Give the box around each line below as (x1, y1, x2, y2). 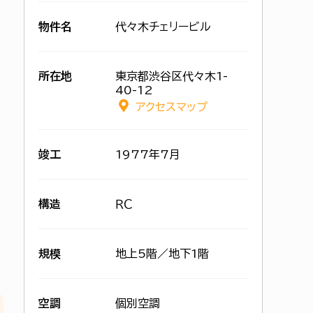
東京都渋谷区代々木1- (115, 71, 228, 82)
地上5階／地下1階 (115, 248, 209, 259)
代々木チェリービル (115, 21, 211, 32)
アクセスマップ (136, 101, 208, 112)
